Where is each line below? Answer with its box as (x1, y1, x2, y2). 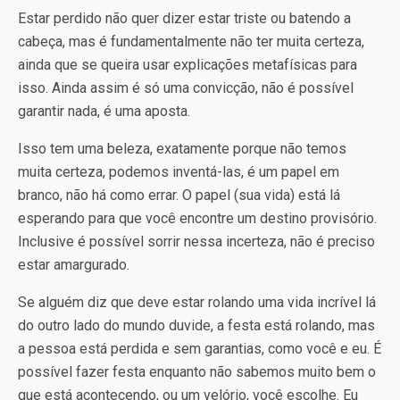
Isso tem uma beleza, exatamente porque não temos (18, 140, 346, 157)
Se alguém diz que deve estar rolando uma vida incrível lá (18, 294, 376, 311)
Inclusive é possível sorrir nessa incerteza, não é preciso (18, 233, 375, 250)
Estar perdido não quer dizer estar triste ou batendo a (18, 10, 351, 27)
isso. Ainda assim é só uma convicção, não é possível (18, 79, 354, 96)
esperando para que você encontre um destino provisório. (18, 210, 377, 227)
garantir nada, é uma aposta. (18, 103, 190, 120)
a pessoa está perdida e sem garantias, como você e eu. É (18, 340, 381, 357)
